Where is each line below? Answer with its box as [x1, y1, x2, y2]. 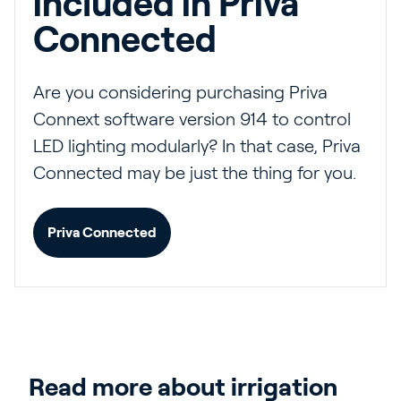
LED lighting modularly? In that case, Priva [33, 136, 361, 156]
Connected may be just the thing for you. [33, 163, 356, 183]
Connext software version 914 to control [33, 109, 351, 129]
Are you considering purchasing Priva [33, 82, 328, 102]
